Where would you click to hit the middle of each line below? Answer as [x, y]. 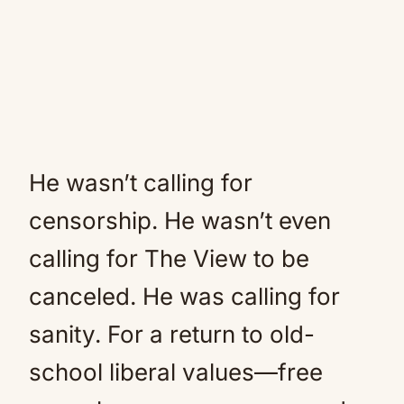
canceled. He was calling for [184, 296]
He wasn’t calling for [141, 183]
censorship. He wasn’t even [180, 220]
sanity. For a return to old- [172, 334]
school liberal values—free [176, 372]
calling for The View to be [169, 258]
